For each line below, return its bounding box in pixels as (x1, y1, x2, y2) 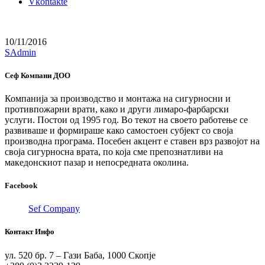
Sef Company (28, 203, 80, 214)
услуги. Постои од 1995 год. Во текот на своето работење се (5, 114, 248, 125)
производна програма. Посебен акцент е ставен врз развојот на (5, 135, 260, 146)
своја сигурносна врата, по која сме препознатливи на (5, 146, 223, 157)
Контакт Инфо (5, 227, 54, 237)
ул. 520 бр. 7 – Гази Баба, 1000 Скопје (5, 250, 156, 260)
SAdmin (5, 47, 36, 57)
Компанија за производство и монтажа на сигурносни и (5, 93, 231, 104)
